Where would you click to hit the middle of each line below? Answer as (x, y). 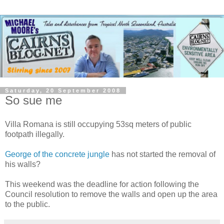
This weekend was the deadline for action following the (102, 184)
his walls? (23, 164)
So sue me (33, 100)
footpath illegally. (35, 134)
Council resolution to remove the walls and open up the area (111, 194)
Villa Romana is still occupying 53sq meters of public (98, 124)
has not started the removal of (162, 154)
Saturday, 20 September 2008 (63, 90)
